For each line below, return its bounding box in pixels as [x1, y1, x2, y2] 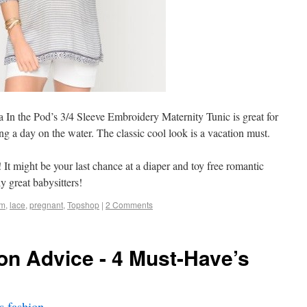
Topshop [67, 199, 99, 210]
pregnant [29, 199, 63, 210]
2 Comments [106, 199, 153, 210]
